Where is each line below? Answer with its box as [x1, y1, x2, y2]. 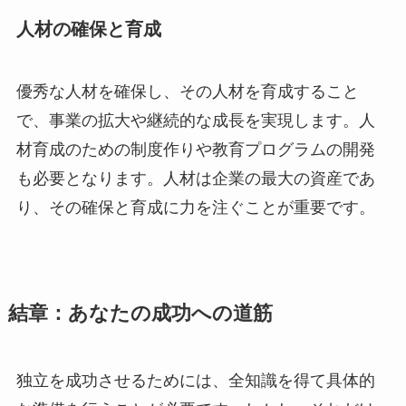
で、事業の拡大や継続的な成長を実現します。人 [15, 111, 375, 130]
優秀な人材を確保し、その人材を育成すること [15, 82, 359, 101]
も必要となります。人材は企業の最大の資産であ [15, 169, 375, 188]
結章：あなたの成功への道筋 [7, 303, 273, 325]
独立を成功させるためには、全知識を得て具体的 [15, 372, 375, 391]
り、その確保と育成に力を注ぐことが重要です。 [15, 198, 375, 217]
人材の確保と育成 [15, 18, 161, 39]
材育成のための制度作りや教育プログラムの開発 [15, 140, 375, 159]
